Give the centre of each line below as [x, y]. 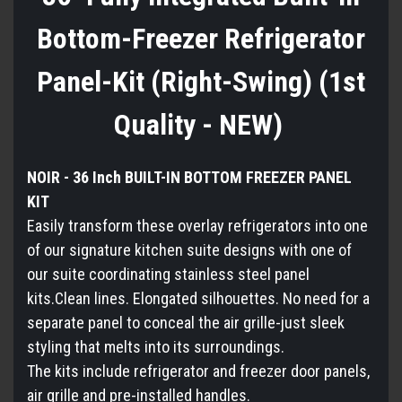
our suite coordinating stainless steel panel [168, 274]
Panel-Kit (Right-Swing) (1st [201, 81]
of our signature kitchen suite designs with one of [189, 249]
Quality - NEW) [201, 124]
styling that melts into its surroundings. [156, 346]
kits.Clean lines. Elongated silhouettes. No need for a [198, 298]
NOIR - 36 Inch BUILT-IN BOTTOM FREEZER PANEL [189, 177]
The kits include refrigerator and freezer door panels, [198, 371]
